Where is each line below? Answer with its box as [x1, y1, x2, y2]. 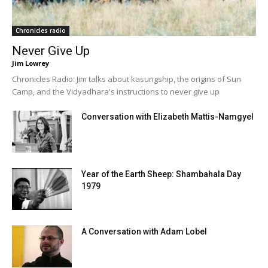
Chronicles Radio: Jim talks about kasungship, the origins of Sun [12, 74, 241, 85]
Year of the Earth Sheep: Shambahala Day [81, 169, 241, 179]
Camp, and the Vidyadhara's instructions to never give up [12, 86, 220, 98]
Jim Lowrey [12, 59, 49, 68]
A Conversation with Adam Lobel [81, 227, 207, 237]
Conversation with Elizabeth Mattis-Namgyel [81, 112, 254, 122]
